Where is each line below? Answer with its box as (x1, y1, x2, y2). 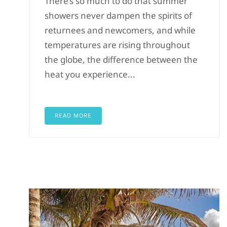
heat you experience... (44, 68, 135, 80)
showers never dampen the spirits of (44, 9, 192, 21)
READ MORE (54, 111, 92, 119)
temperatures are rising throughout (44, 39, 190, 51)
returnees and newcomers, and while (44, 24, 196, 36)
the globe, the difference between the (44, 53, 198, 65)
